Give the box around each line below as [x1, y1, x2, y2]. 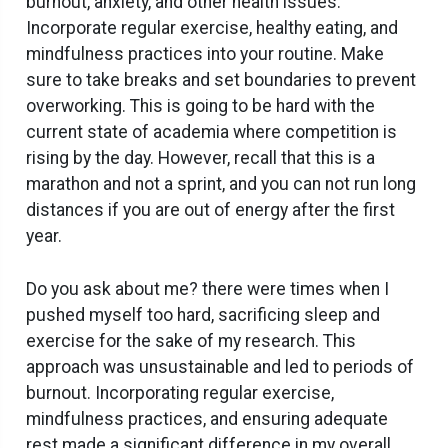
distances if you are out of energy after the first [26, 199, 395, 220]
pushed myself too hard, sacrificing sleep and [26, 304, 380, 325]
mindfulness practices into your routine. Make [26, 43, 384, 64]
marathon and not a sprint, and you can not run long [26, 173, 416, 194]
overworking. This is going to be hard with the [26, 95, 375, 116]
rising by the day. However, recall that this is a [26, 147, 375, 168]
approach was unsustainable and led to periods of [26, 356, 414, 377]
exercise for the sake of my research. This [26, 330, 356, 351]
